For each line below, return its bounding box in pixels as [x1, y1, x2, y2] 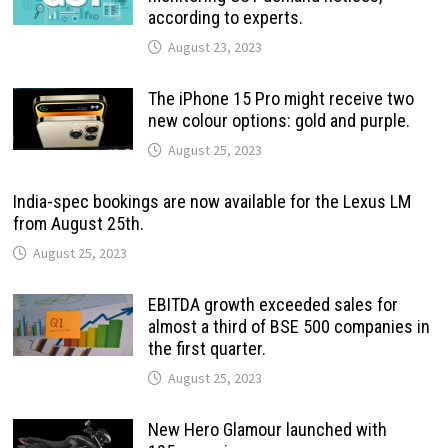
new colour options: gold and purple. [147, 110, 410, 131]
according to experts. [147, 7, 303, 28]
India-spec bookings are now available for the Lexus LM [12, 191, 411, 212]
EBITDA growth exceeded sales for [147, 294, 398, 315]
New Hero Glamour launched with [147, 419, 387, 440]
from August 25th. [12, 213, 144, 234]
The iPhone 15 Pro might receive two [147, 88, 414, 109]
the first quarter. [147, 338, 266, 359]
